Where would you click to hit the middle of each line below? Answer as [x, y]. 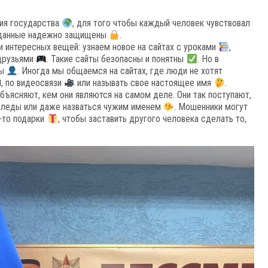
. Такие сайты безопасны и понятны [117, 59]
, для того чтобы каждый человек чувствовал [162, 23]
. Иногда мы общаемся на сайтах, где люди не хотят [120, 71]
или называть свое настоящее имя [144, 83]
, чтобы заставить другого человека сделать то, [152, 119]
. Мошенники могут [211, 107]
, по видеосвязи [33, 83]
